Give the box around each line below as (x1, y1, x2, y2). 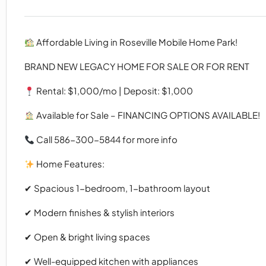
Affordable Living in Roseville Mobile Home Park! (34, 36, 238, 48)
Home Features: (34, 158, 105, 170)
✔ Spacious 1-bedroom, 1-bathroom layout (24, 182, 210, 194)
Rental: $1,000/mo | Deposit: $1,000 (34, 85, 194, 97)
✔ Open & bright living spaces (24, 231, 150, 243)
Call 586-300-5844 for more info (34, 134, 178, 145)
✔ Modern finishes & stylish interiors (24, 207, 175, 218)
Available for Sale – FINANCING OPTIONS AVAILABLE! (34, 109, 261, 121)
